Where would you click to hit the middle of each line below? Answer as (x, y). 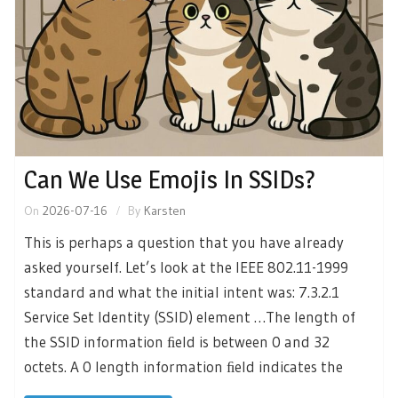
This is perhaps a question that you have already (184, 242)
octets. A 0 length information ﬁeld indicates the (183, 366)
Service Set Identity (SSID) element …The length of (190, 316)
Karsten (165, 210)
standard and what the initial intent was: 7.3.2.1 (182, 291)
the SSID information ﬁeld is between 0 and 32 (177, 341)
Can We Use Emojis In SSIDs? (170, 179)
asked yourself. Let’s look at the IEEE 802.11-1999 (186, 267)
